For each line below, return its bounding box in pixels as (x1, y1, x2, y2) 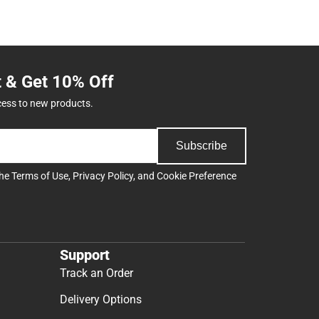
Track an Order (60, 266, 133, 281)
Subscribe (176, 139, 227, 152)
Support (60, 246, 110, 264)
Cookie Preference (157, 169, 236, 182)
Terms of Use (11, 169, 68, 182)
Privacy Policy (73, 169, 133, 182)
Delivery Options (60, 293, 142, 307)
